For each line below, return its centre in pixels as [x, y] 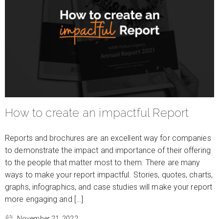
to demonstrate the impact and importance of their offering [108, 150]
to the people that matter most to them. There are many [103, 163]
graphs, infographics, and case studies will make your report [109, 187]
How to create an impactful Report [97, 113]
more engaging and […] [44, 199]
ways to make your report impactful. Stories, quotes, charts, [109, 175]
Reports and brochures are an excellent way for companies [108, 138]
